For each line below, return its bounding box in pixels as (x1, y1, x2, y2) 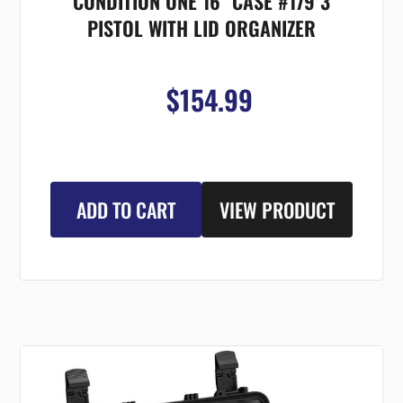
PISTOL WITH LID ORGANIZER (87, 13, 316, 43)
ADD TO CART (76, 195, 176, 225)
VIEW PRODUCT (219, 195, 335, 225)
